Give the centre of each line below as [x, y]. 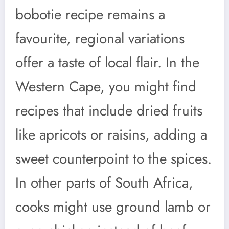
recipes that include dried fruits [109, 110]
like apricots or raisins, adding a [111, 134]
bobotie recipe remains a [90, 14]
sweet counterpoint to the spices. [113, 158]
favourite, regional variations [100, 38]
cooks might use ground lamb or [113, 207]
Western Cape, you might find [106, 86]
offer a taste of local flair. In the [107, 62]
